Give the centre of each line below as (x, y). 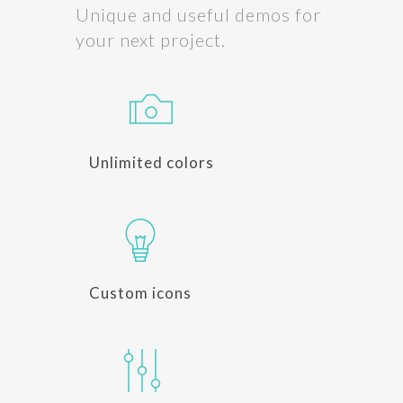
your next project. (151, 40)
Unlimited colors (152, 162)
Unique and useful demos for (198, 14)
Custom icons (140, 293)
